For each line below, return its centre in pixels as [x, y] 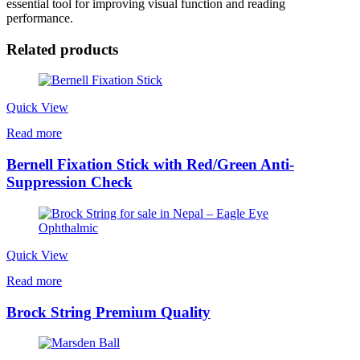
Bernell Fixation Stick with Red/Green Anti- [150, 165]
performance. [40, 18]
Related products [62, 49]
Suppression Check [70, 182]
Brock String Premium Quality [108, 312]
